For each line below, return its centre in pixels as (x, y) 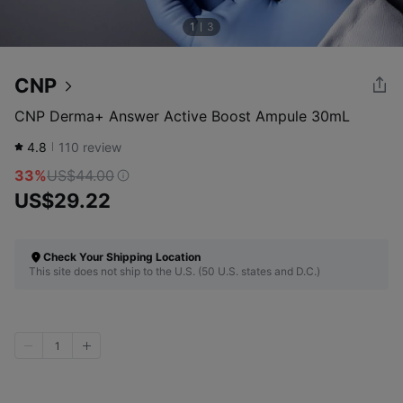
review (100, 147)
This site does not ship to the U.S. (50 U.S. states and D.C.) (175, 271)
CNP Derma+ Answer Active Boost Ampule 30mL (182, 116)
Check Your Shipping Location (122, 257)
